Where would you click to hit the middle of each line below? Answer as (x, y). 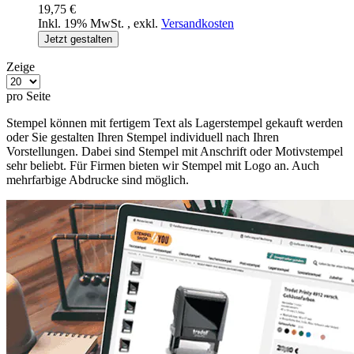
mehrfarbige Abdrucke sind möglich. (98, 179)
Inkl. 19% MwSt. (83, 23)
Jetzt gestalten (78, 39)
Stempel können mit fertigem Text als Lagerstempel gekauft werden (175, 122)
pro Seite (28, 96)
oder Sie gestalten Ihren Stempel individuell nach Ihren (143, 137)
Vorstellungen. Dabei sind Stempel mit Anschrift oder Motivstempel (175, 151)
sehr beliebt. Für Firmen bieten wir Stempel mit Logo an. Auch (163, 165)
